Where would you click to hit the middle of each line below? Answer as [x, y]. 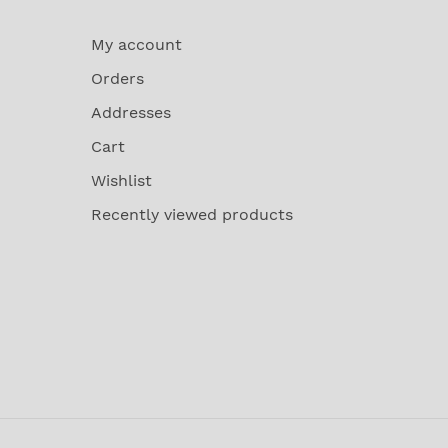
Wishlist [121, 180]
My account [136, 44]
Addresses [131, 112]
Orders [117, 78]
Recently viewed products [192, 214]
